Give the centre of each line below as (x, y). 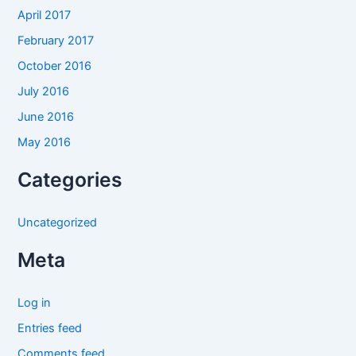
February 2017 (56, 40)
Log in (35, 302)
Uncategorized (58, 222)
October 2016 (55, 66)
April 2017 (44, 15)
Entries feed (50, 328)
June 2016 (46, 116)
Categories (70, 179)
